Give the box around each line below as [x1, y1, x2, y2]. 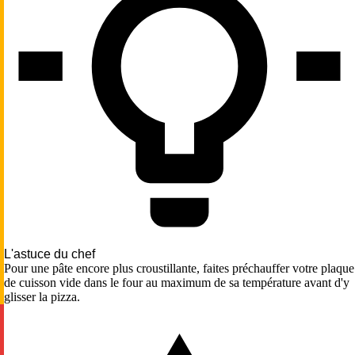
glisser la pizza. [4, 289, 80, 303]
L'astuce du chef [4, 246, 95, 261]
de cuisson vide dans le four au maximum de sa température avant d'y [4, 275, 349, 289]
